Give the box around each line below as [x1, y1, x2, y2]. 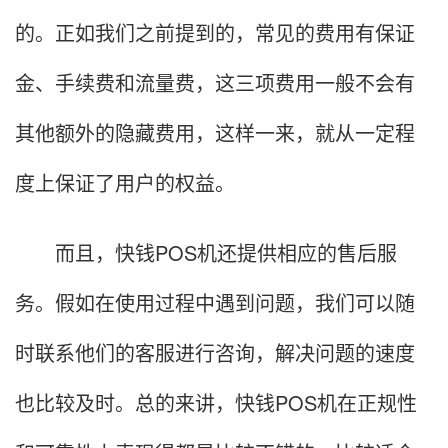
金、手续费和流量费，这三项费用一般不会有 [15, 68, 415, 98]
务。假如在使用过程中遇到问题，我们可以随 [15, 288, 415, 318]
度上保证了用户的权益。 [15, 168, 235, 198]
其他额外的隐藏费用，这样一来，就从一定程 [15, 118, 415, 148]
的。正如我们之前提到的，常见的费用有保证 [15, 18, 415, 48]
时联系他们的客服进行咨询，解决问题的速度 [15, 338, 415, 368]
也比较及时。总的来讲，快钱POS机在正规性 [15, 388, 417, 418]
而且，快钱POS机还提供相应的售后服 [15, 238, 397, 268]
